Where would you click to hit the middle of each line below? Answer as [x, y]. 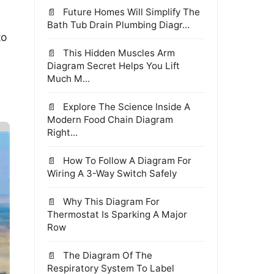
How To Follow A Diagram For [126, 161]
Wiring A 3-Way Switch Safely [112, 173]
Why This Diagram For [110, 202]
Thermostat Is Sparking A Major [117, 214]
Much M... [68, 79]
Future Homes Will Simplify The [130, 12]
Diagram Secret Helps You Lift [113, 66]
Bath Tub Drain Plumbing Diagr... [118, 25]
